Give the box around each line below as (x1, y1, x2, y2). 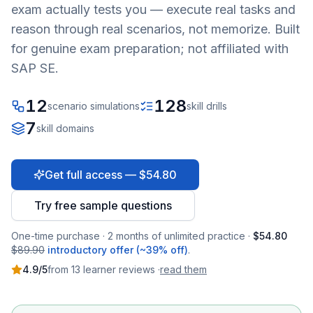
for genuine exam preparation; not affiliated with (11, 41, 289, 56)
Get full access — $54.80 (45, 168, 177, 182)
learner (80, 263, 116, 275)
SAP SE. (11, 61, 59, 75)
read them (160, 263, 207, 275)
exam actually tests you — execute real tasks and (11, 2, 296, 17)
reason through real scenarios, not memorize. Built (11, 22, 300, 36)
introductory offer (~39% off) (48, 244, 188, 256)
